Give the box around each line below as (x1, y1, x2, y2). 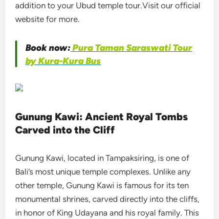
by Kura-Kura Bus (25, 55, 101, 67)
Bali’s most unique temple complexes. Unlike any (15, 167, 191, 177)
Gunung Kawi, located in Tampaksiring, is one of (15, 153, 190, 163)
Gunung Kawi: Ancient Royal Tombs (15, 110, 188, 123)
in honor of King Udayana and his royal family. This (15, 208, 199, 218)
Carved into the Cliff (15, 124, 115, 136)
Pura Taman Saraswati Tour (70, 42, 193, 54)
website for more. (15, 14, 80, 24)
